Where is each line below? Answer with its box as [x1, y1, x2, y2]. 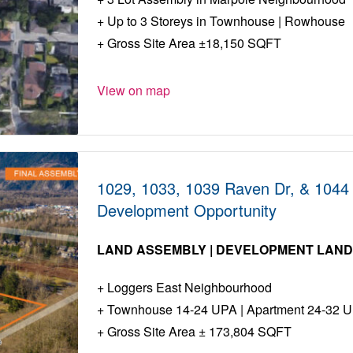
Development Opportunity [97, 199, 277, 222]
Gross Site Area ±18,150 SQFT [104, 34, 282, 53]
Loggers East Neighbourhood [104, 278, 273, 297]
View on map [97, 81, 171, 100]
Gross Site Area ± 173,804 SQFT [104, 322, 292, 341]
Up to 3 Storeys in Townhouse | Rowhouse [104, 12, 346, 31]
